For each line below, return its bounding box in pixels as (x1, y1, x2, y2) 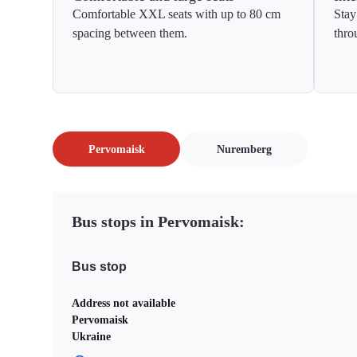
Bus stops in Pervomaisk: (72, 213, 245, 230)
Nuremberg (216, 143, 272, 155)
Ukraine (72, 331, 111, 343)
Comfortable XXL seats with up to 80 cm (73, 7, 280, 21)
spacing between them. (73, 26, 187, 40)
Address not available (72, 297, 175, 309)
